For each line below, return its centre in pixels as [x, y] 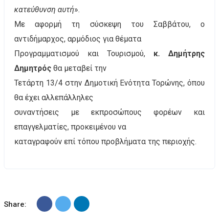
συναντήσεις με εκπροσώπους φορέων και [109, 112]
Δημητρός [33, 68]
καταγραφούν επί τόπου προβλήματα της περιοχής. [105, 142]
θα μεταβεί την [79, 68]
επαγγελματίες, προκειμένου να [70, 127]
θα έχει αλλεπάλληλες [54, 98]
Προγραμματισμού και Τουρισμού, [84, 54]
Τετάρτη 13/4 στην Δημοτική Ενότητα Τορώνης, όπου [109, 83]
